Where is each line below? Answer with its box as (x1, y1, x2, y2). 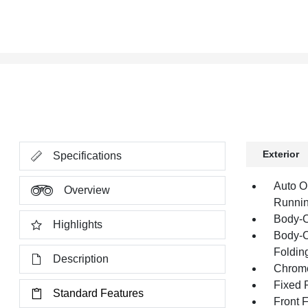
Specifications (53, 150, 122, 162)
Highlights (53, 219, 103, 230)
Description (53, 253, 109, 265)
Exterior (262, 148, 299, 159)
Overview (64, 184, 111, 196)
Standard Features (53, 287, 144, 299)
